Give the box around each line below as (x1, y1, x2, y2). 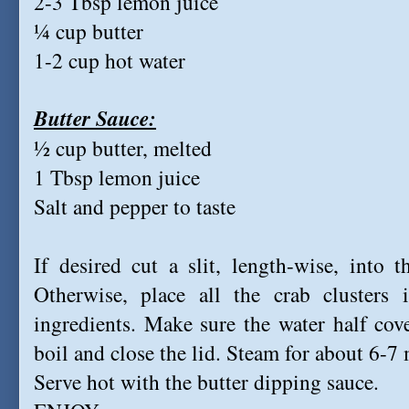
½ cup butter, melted (34, 133, 212, 163)
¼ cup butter (34, 16, 143, 46)
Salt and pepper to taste (34, 192, 236, 221)
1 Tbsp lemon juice (34, 163, 200, 192)
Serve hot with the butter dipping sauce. (34, 367, 379, 396)
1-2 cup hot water (34, 46, 185, 75)
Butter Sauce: (34, 103, 156, 133)
